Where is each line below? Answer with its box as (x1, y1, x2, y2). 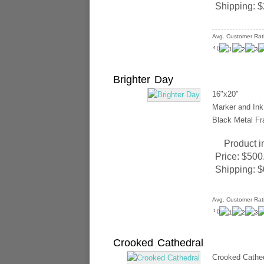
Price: (215, 151, 242, 161)
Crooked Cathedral (113, 237, 203, 249)
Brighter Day (113, 74, 173, 85)
